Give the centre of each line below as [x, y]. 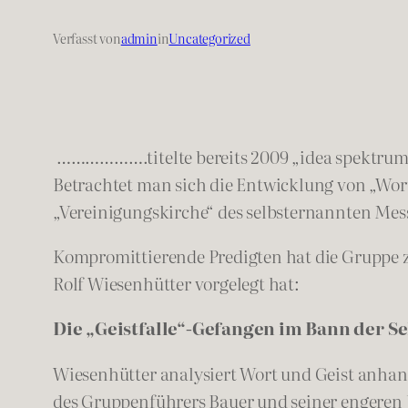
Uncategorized [209, 38]
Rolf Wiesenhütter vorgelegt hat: [176, 283]
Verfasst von [87, 38]
